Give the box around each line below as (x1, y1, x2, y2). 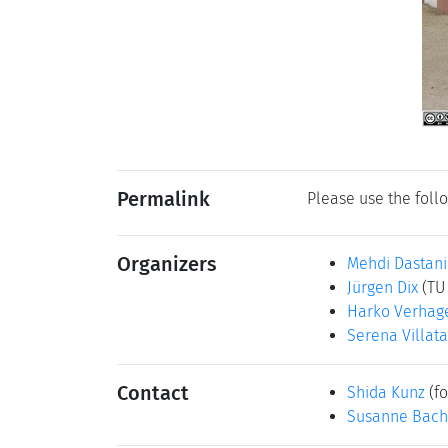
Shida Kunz (347, 383, 425, 402)
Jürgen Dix (347, 278, 418, 297)
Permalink (117, 187, 210, 211)
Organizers (117, 252, 217, 276)
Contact (117, 381, 189, 405)
